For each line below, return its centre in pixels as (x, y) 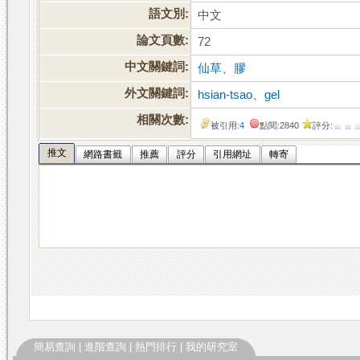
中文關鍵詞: (157, 67)
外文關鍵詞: (157, 94)
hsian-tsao (225, 95)
